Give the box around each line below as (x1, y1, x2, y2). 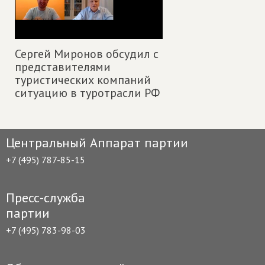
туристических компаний (15, 72, 151, 88)
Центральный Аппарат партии (6, 134, 188, 151)
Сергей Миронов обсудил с (15, 46, 159, 62)
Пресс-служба (6, 189, 85, 206)
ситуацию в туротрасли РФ (15, 85, 160, 101)
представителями (15, 59, 111, 75)
